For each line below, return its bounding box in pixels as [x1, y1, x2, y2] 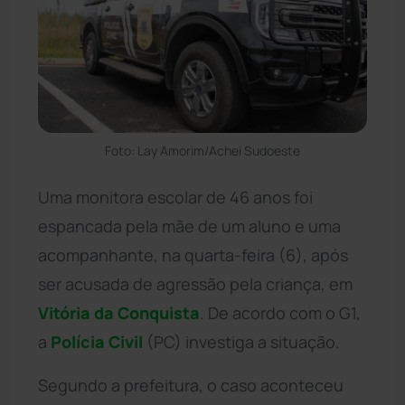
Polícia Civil [51, 330, 143, 353]
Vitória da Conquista [38, 301, 200, 324]
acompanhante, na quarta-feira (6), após [38, 243, 348, 266]
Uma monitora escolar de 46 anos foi [38, 185, 313, 208]
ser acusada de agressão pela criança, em [38, 272, 353, 295]
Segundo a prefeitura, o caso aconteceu [38, 373, 344, 396]
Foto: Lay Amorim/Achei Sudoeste [105, 141, 300, 159]
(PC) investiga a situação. [143, 330, 340, 353]
